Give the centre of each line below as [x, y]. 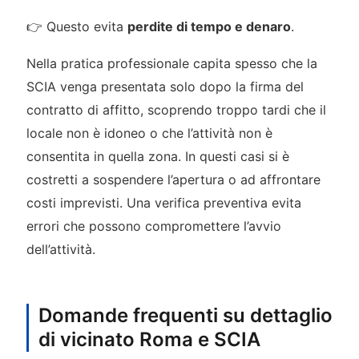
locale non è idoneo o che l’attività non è [149, 133]
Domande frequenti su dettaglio [185, 315]
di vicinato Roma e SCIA [149, 339]
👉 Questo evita [77, 27]
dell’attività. [61, 249]
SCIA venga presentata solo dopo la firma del [165, 86]
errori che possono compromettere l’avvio [153, 226]
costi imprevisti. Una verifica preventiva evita [163, 202]
